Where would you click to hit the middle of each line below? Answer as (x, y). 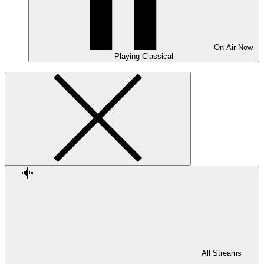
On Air (226, 47)
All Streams (222, 253)
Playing (128, 56)
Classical (158, 56)
